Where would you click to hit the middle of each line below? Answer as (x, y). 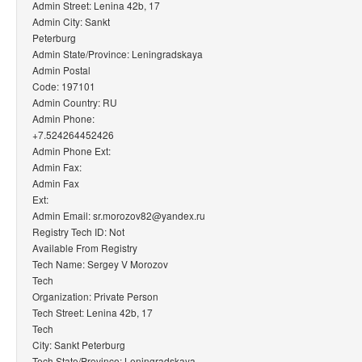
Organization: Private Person (95, 296)
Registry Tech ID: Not (78, 231)
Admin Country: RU (75, 102)
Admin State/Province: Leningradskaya (118, 53)
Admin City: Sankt (71, 21)
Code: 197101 (64, 86)
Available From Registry (85, 247)
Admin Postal (61, 69)
